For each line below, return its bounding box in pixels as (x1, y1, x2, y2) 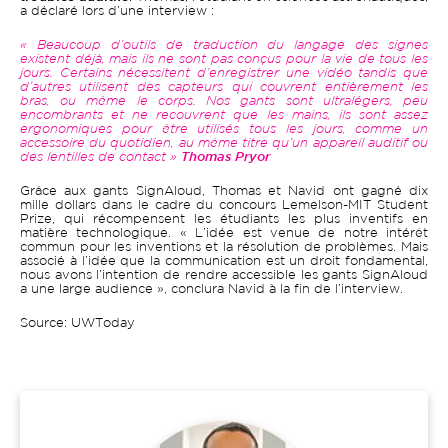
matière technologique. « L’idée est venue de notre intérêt (20, 228, 428, 240)
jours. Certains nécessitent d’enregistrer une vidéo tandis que (20, 68, 428, 81)
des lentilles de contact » (20, 152, 181, 165)
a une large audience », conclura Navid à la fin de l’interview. (20, 284, 403, 296)
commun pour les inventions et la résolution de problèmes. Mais (20, 242, 428, 254)
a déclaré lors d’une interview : (20, 6, 214, 18)
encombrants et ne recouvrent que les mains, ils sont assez (20, 110, 428, 123)
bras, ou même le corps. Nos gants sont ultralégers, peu (20, 96, 428, 109)
